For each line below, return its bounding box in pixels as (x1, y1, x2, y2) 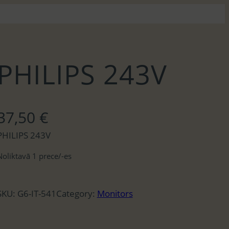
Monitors (97, 187, 133, 199)
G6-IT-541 (17, 187, 56, 199)
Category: (56, 187, 97, 199)
